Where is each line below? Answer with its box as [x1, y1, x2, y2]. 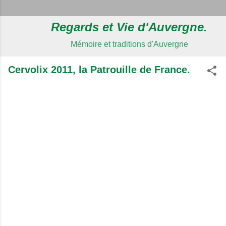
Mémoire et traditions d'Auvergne [70, 40, 188, 48]
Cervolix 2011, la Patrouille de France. [8, 64, 190, 75]
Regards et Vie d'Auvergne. [51, 20, 207, 34]
